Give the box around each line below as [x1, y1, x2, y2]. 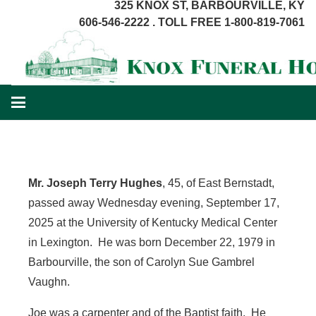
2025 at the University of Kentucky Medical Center [28, 217, 277, 229]
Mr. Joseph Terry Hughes [28, 177, 162, 189]
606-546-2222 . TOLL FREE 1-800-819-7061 [79, 16, 305, 28]
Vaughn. [28, 276, 70, 288]
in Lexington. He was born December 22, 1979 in [28, 236, 275, 248]
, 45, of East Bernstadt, [162, 177, 274, 189]
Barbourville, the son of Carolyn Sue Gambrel [28, 256, 255, 268]
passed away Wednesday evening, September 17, [28, 197, 279, 209]
